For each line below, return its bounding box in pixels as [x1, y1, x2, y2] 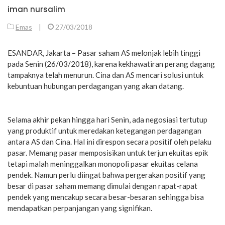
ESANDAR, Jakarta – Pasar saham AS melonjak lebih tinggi [8, 48, 200, 57]
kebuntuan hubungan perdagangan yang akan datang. [8, 81, 184, 90]
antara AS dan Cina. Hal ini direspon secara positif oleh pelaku [8, 137, 211, 146]
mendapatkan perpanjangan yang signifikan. [8, 203, 152, 212]
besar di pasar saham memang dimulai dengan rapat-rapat [8, 181, 197, 190]
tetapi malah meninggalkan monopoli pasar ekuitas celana [8, 159, 198, 168]
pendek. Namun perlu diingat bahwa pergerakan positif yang [8, 170, 205, 179]
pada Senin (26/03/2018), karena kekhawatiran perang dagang [8, 59, 215, 68]
